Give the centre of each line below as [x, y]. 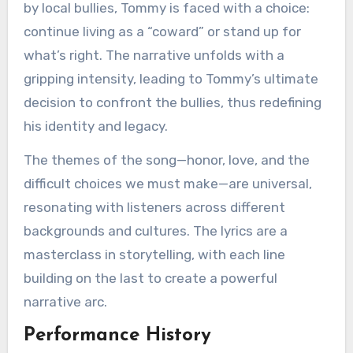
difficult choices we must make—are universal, [167, 184]
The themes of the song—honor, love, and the [166, 160]
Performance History [117, 336]
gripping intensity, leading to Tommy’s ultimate [171, 79]
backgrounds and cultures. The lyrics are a [155, 231]
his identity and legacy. [95, 126]
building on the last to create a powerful [150, 278]
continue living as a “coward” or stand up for [162, 32]
